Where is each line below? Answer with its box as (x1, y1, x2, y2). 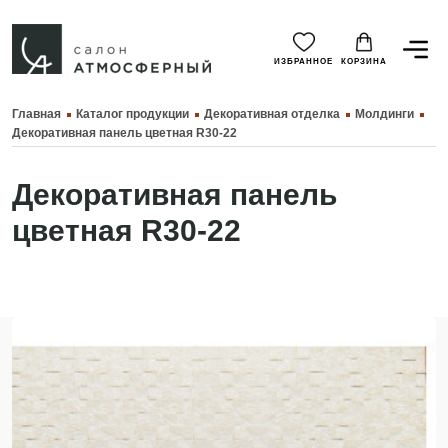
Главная (12, 107, 61, 121)
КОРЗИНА (341, 56, 387, 66)
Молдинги (355, 107, 414, 121)
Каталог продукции (76, 107, 189, 121)
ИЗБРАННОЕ (274, 56, 333, 66)
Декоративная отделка (204, 107, 340, 121)
